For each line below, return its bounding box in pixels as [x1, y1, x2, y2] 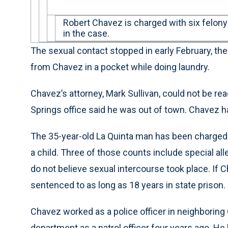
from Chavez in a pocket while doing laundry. [31, 62, 210, 72]
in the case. [63, 28, 109, 39]
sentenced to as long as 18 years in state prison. [31, 180, 225, 190]
